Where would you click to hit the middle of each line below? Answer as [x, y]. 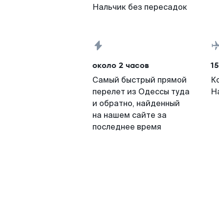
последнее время [127, 127]
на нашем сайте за [130, 115]
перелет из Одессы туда [141, 92]
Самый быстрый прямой [140, 80]
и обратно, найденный [136, 103]
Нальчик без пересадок [140, 7]
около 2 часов [121, 65]
